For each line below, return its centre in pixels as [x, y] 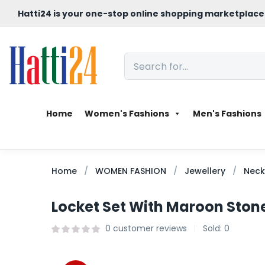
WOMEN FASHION [131, 171]
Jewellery [205, 171]
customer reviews [149, 228]
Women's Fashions [127, 113]
